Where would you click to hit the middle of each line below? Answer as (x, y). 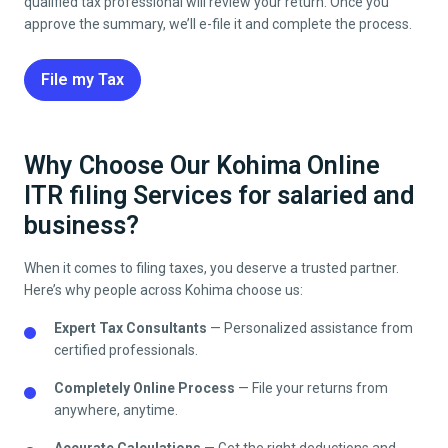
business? (81, 225)
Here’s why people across (104, 289)
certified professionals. (126, 349)
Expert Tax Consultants (130, 327)
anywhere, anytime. (116, 409)
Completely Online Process (144, 387)
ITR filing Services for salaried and (219, 195)
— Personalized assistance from (310, 327)
